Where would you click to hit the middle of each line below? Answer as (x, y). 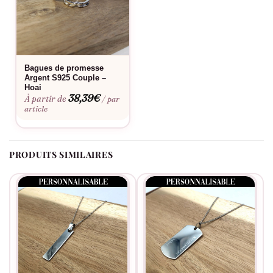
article (36, 109)
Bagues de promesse (64, 68)
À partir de (46, 99)
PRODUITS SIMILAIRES (61, 155)
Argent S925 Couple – (66, 78)
